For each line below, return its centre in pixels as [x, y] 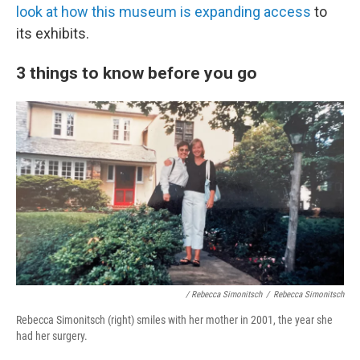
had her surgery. [52, 336]
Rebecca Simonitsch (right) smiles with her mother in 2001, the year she [174, 320]
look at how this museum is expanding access [164, 12]
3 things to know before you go [137, 73]
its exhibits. [53, 34]
